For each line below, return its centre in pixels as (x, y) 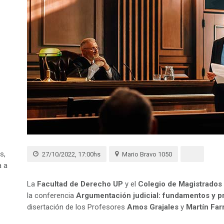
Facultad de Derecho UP (80, 184)
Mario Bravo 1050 (147, 154)
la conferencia (51, 195)
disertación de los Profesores (77, 207)
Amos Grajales (153, 207)
